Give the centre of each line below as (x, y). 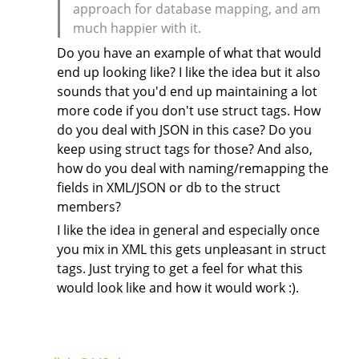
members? (89, 207)
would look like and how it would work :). (177, 288)
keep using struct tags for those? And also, (184, 149)
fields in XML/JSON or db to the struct (168, 188)
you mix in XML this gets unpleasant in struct (191, 250)
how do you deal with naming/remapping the (192, 169)
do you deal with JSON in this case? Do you (184, 130)
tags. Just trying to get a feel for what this (179, 269)
